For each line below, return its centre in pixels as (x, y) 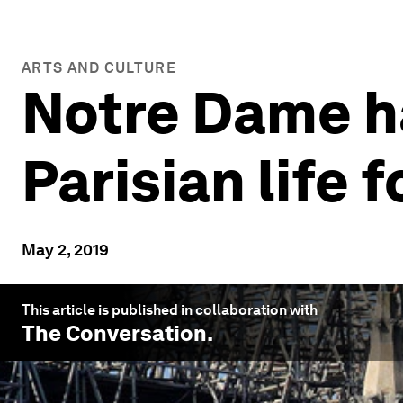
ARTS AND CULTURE (99, 68)
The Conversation (114, 333)
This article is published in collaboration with (170, 310)
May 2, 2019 (65, 250)
